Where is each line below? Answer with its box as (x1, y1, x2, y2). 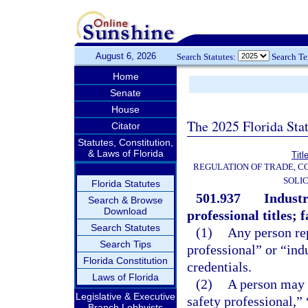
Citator (111, 120, 140, 131)
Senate (110, 87, 141, 98)
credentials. (187, 259, 252, 274)
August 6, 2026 (95, 51, 156, 61)
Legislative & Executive (76, 291, 175, 302)
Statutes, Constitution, (78, 137, 173, 148)
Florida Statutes (91, 178, 160, 189)
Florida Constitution (83, 255, 168, 266)
